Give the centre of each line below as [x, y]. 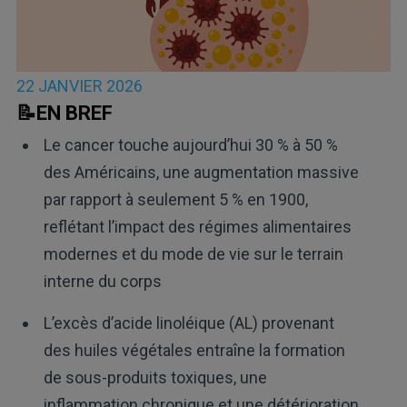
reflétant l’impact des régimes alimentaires [197, 226]
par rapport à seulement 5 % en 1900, [175, 199]
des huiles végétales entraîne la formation [194, 350]
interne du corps [102, 281]
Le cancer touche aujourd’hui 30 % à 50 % [190, 144]
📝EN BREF [64, 114]
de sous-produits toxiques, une [155, 377]
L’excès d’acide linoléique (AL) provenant [189, 323]
